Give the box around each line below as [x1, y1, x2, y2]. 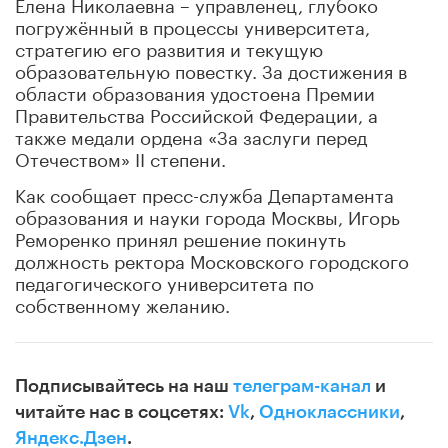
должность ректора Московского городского [15, 244, 409, 273]
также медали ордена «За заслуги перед [15, 120, 367, 149]
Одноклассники [259, 402, 400, 421]
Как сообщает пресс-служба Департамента [15, 178, 394, 207]
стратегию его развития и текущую [15, 32, 323, 61]
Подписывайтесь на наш [15, 376, 233, 395]
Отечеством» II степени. [15, 142, 226, 171]
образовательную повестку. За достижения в [15, 54, 407, 83]
